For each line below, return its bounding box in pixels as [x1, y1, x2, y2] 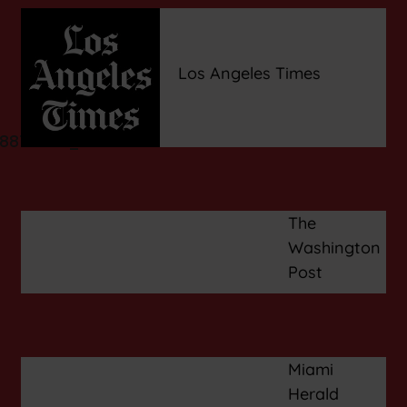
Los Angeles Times [178, 62, 322, 84]
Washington [288, 236, 382, 258]
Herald [288, 382, 340, 404]
